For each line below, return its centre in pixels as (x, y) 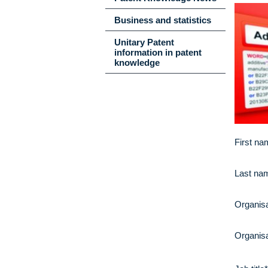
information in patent (158, 52)
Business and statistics (162, 20)
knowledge (138, 63)
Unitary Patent (144, 42)
